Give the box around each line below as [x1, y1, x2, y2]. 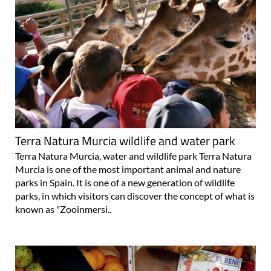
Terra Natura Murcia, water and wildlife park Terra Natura [15, 149, 252, 162]
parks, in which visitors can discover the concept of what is [15, 189, 255, 201]
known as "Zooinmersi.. [15, 203, 111, 215]
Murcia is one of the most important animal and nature [15, 163, 241, 175]
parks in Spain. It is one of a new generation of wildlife [15, 176, 235, 188]
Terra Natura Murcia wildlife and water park [15, 131, 235, 150]
